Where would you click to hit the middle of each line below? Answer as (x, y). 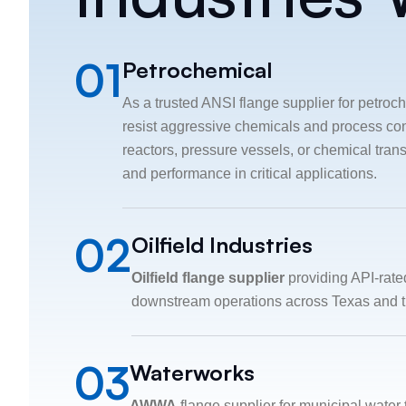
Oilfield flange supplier (208, 278)
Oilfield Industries (222, 245)
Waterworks (192, 372)
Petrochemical (197, 70)
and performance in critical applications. (250, 174)
